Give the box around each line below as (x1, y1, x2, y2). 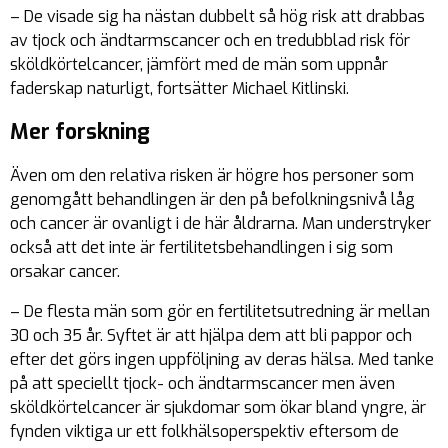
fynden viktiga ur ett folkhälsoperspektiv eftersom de (10, 421, 399, 442)
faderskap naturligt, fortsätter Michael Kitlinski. (10, 78, 349, 99)
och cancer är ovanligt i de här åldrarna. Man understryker (10, 213, 431, 234)
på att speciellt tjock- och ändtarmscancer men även (10, 373, 395, 394)
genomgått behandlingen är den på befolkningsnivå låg (10, 189, 415, 210)
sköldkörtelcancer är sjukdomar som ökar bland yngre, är (10, 397, 426, 418)
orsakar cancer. (10, 261, 120, 282)
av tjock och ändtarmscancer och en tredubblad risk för (10, 30, 410, 51)
